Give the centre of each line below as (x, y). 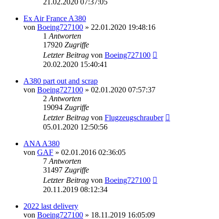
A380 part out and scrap (61, 81)
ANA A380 (42, 143)
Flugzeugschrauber (134, 117)
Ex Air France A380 (55, 18)
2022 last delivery (51, 206)
